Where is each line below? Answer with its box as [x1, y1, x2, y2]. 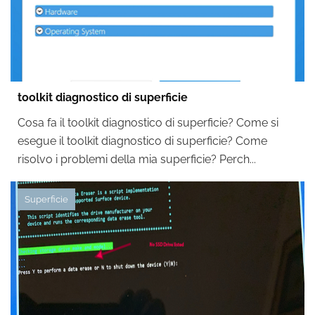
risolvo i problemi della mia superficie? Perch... [18, 153, 256, 166]
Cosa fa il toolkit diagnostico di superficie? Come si [18, 116, 278, 129]
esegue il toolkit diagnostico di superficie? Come [18, 134, 267, 148]
